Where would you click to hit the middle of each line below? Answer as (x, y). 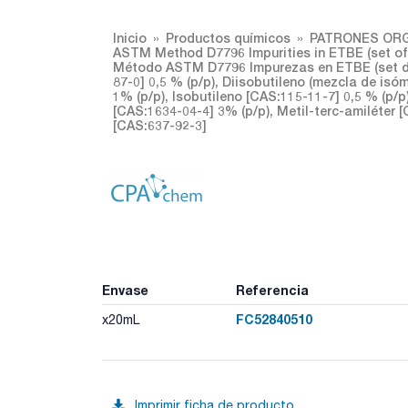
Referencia (272, 290)
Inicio (130, 38)
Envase (125, 290)
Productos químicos (228, 38)
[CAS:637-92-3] (160, 125)
